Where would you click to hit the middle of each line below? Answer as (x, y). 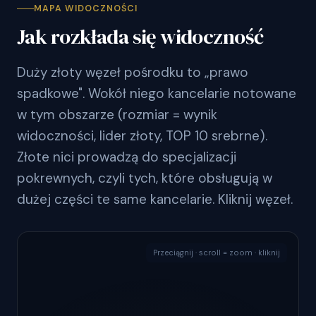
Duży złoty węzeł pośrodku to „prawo (133, 73)
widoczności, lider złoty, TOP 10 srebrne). (142, 136)
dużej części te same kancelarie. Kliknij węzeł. (155, 200)
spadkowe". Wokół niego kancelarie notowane (157, 94)
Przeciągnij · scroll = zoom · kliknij (217, 253)
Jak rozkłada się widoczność (140, 37)
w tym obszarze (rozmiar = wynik (117, 115)
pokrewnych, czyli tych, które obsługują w (145, 178)
